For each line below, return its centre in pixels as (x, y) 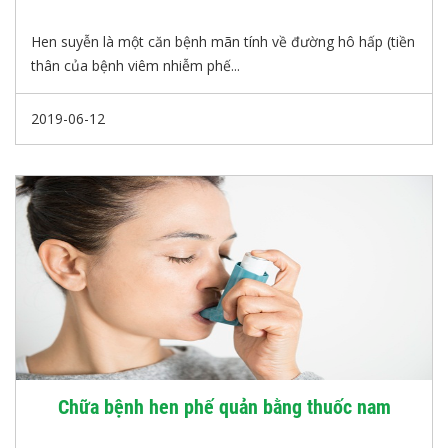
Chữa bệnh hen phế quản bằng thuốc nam (224, 407)
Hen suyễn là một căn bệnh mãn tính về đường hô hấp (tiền (223, 41)
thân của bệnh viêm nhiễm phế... (135, 65)
